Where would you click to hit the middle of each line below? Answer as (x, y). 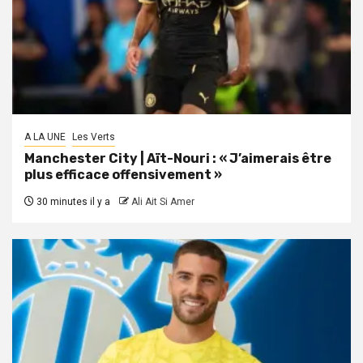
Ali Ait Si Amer (163, 202)
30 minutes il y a (72, 202)
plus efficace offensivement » (123, 175)
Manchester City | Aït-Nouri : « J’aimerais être (178, 159)
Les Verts (94, 137)
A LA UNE (45, 137)
